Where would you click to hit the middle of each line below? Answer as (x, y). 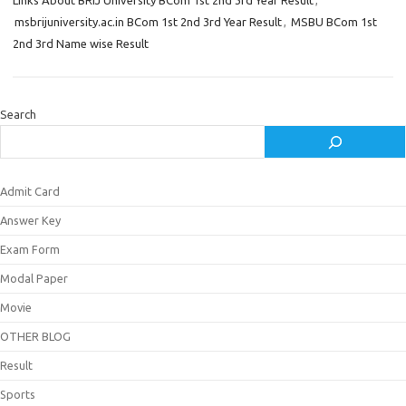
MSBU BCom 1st (334, 22)
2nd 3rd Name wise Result (81, 43)
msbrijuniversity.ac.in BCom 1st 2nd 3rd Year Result (148, 22)
